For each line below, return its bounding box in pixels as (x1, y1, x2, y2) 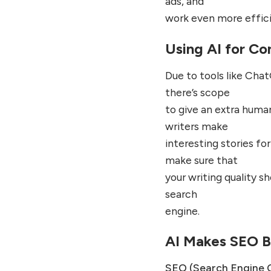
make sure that (165, 153, 238, 166)
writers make (165, 119, 229, 132)
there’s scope (165, 85, 230, 99)
